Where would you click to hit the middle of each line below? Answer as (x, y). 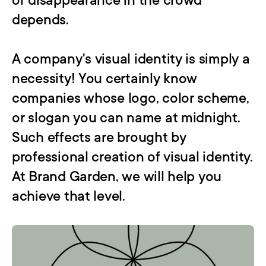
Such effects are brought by (99, 138)
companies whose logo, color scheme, (131, 99)
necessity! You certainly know (105, 79)
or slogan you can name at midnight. (126, 118)
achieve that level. (69, 197)
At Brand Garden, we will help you (117, 177)
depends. (40, 20)
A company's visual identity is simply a (131, 59)
